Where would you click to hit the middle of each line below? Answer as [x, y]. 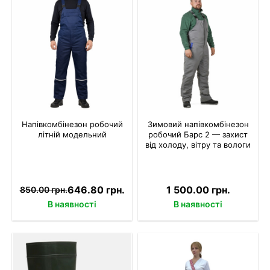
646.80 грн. [96, 190]
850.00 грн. [43, 190]
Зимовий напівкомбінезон [198, 124]
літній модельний [72, 134]
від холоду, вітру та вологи [198, 144]
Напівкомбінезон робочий [72, 124]
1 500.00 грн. [198, 190]
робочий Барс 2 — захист [198, 134]
